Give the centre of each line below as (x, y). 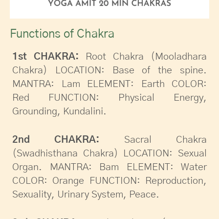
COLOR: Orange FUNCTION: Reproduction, (109, 181)
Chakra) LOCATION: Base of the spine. (109, 71)
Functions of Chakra (62, 34)
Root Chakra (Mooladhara (143, 57)
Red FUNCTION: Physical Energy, (109, 98)
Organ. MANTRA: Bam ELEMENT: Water (109, 167)
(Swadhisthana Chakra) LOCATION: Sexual (109, 154)
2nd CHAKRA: (56, 140)
